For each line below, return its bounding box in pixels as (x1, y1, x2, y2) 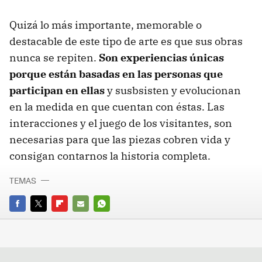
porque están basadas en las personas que (9, 67, 223, 81)
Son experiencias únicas (99, 51, 224, 65)
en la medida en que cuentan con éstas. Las (9, 100, 225, 114)
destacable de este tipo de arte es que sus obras (9, 35, 243, 49)
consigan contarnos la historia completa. (9, 149, 211, 163)
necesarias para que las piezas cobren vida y (9, 133, 230, 147)
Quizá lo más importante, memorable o (9, 18, 202, 32)
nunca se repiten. (9, 51, 99, 65)
